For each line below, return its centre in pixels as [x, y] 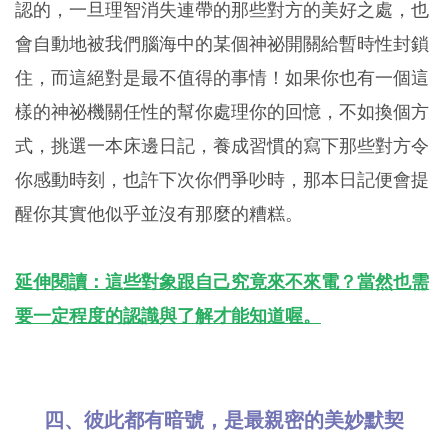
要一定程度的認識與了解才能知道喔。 [168, 315]
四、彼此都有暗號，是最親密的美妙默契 [223, 419]
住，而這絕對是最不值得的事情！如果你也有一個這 [222, 77]
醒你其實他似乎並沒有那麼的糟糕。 [159, 213]
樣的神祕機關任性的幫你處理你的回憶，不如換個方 [222, 111]
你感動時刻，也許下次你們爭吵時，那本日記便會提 [222, 179]
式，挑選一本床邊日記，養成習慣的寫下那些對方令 [222, 145]
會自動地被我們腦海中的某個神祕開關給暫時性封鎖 [222, 43]
